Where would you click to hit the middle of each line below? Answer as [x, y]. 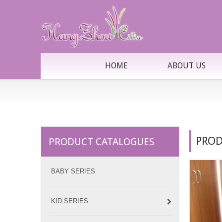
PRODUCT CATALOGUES [102, 142]
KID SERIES [70, 201]
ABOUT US [187, 66]
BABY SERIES [73, 171]
